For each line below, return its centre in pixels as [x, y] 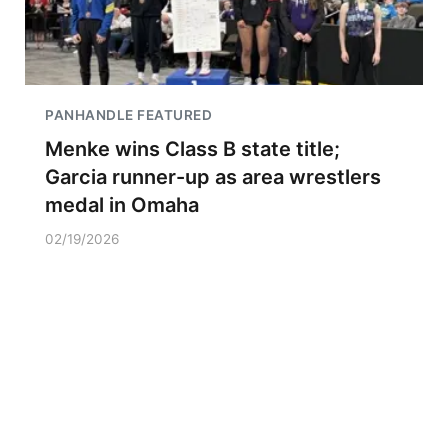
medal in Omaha [122, 205]
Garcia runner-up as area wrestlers [213, 177]
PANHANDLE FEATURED [128, 115]
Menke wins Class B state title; [192, 149]
